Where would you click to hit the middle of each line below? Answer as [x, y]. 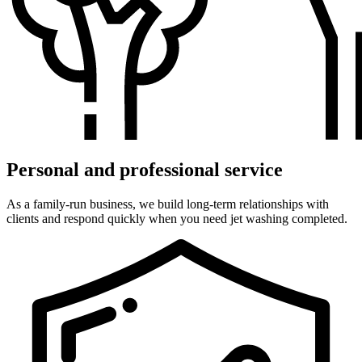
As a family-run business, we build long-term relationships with [168, 204]
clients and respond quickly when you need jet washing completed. [177, 218]
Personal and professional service [145, 169]
